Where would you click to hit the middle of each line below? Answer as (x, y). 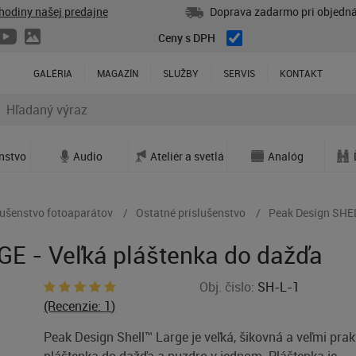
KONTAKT (301, 74)
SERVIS (239, 74)
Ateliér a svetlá (187, 156)
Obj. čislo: (228, 287)
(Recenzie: (74, 306)
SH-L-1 (278, 287)
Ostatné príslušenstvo (191, 213)
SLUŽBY (181, 74)
